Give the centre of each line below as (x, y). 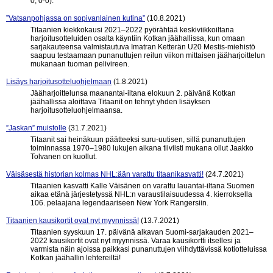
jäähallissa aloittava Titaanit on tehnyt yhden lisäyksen (120, 102)
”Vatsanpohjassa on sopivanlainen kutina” (76, 18)
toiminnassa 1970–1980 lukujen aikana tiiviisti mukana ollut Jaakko (142, 148)
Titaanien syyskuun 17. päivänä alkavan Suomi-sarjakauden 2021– (142, 232)
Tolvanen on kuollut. (64, 157)
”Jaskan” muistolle (36, 128)
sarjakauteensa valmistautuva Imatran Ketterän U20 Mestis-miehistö (143, 47)
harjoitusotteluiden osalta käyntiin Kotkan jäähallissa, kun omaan (138, 38)
